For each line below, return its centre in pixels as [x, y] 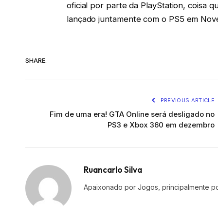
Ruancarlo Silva [113, 170]
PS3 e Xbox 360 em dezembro [161, 125]
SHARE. [36, 60]
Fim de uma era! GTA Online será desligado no [132, 114]
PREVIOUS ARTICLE [187, 100]
